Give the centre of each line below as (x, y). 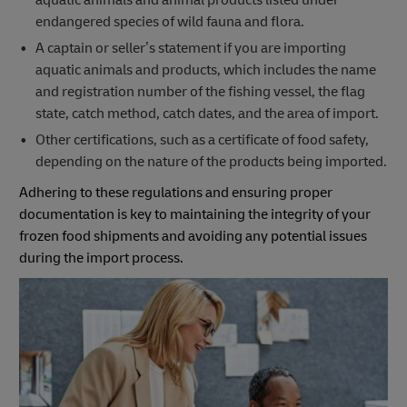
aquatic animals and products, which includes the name (205, 70)
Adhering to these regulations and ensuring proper (176, 193)
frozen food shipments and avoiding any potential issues (193, 237)
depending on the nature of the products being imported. (211, 162)
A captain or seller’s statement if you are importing (190, 49)
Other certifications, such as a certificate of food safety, (202, 140)
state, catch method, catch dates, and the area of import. (207, 114)
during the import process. (101, 258)
